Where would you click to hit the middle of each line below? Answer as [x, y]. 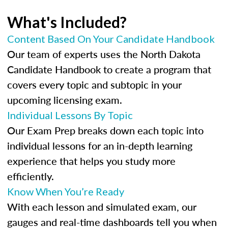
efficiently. [31, 176]
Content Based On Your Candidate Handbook [111, 39]
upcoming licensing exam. [65, 100]
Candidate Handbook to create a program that [109, 69]
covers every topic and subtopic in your [94, 84]
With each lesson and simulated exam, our [102, 207]
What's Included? [67, 22]
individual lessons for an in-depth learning [100, 146]
